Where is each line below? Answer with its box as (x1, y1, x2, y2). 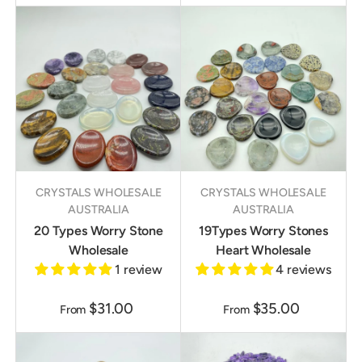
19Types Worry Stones (199, 223, 328, 239)
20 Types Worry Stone (34, 223, 163, 239)
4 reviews (276, 262, 331, 278)
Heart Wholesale (216, 242, 311, 259)
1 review (115, 262, 162, 278)
